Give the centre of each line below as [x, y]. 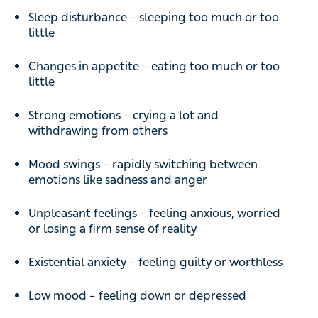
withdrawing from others [98, 131]
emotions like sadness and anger [118, 180]
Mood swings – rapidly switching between [143, 164]
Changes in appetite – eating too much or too [154, 66]
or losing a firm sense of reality [113, 229]
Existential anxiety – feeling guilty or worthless [155, 262]
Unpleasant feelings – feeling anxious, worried [154, 213]
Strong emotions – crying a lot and [124, 115]
